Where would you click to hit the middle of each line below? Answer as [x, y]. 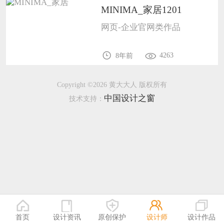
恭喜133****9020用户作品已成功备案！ [126, 32]
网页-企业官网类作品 [141, 27]
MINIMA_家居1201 [142, 9]
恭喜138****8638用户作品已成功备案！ [126, 12]
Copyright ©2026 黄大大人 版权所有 [112, 85]
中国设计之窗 [129, 98]
